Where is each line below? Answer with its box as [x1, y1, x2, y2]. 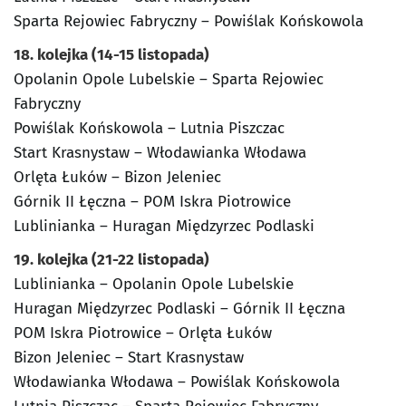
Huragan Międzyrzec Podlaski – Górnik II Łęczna [14, 299, 345, 319]
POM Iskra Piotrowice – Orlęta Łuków [14, 324, 272, 343]
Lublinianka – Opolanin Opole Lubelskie [14, 275, 294, 295]
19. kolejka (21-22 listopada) [14, 250, 209, 270]
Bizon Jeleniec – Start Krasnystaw [14, 348, 244, 368]
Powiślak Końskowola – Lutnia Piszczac [14, 119, 285, 139]
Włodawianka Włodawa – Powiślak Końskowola [14, 372, 340, 392]
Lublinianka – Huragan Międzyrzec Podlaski [14, 217, 314, 237]
